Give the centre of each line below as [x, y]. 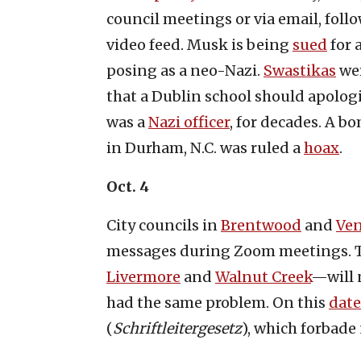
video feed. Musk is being [199, 44]
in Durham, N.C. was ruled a [205, 147]
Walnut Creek [263, 276]
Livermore [143, 276]
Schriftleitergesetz [177, 328]
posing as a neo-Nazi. [185, 70]
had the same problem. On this [218, 302]
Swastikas [300, 70]
